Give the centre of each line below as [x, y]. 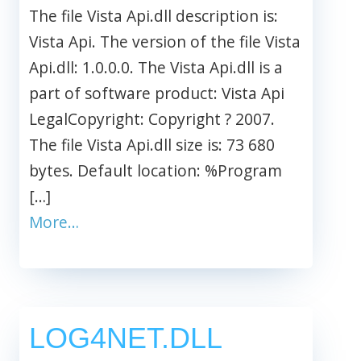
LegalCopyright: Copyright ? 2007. [152, 119]
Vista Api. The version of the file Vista [165, 42]
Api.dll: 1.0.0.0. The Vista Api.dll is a [156, 68]
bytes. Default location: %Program [156, 171]
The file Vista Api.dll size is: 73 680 [152, 145]
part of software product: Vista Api [157, 93]
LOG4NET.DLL [126, 338]
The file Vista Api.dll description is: [154, 16]
